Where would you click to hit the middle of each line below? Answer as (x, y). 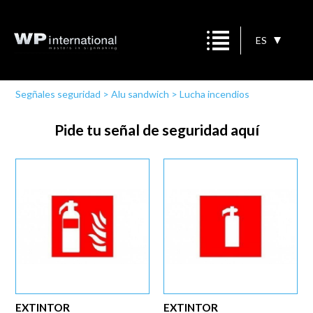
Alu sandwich (140, 94)
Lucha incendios (215, 94)
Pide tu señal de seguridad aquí (156, 130)
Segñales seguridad (58, 94)
